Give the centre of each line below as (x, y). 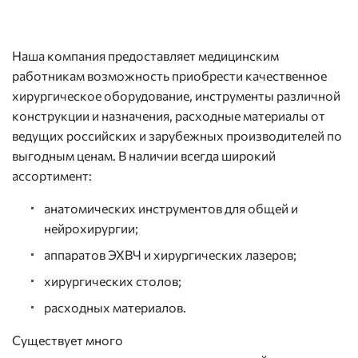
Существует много (68, 340)
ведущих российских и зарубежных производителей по (177, 136)
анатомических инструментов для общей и (171, 209)
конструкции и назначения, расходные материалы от (169, 116)
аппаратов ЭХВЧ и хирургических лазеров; (170, 255)
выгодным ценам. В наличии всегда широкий (144, 156)
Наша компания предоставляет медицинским (145, 56)
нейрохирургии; (91, 229)
